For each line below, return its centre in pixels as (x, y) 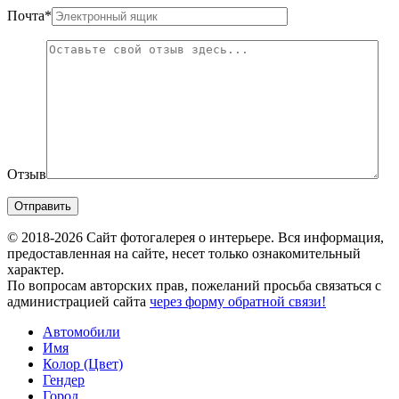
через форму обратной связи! (238, 302)
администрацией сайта (78, 302)
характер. (36, 270)
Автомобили (81, 332)
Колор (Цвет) (83, 364)
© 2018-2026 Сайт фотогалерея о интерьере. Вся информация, (195, 238)
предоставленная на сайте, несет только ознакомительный (184, 254)
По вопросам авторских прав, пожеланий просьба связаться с (194, 286)
